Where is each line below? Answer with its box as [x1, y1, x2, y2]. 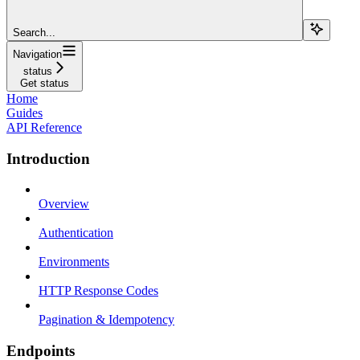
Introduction [6, 149, 90, 167]
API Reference [6, 120, 82, 134]
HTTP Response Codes [39, 284, 158, 298]
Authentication [39, 226, 113, 240]
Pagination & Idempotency [39, 313, 174, 327]
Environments [39, 255, 109, 269]
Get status [20, 76, 69, 89]
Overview [39, 197, 89, 211]
